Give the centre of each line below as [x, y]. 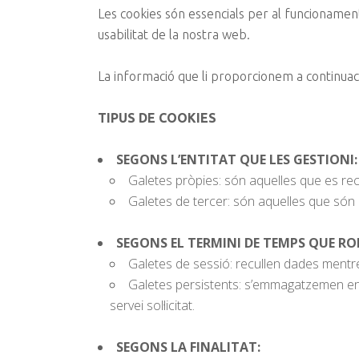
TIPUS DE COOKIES [157, 118]
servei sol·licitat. [152, 305]
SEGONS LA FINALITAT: [188, 347]
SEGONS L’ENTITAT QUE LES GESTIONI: [237, 159]
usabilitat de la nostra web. [174, 34]
